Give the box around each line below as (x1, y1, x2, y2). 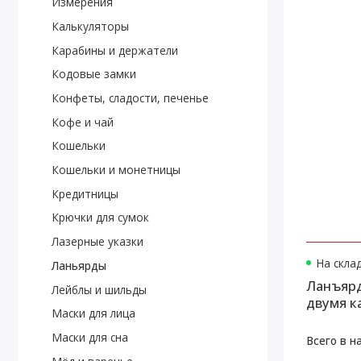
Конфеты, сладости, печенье (51, 90, 209, 106)
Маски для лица (51, 305, 135, 322)
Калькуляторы (51, 18, 129, 34)
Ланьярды (51, 257, 106, 273)
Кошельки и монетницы (51, 162, 180, 178)
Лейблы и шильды (51, 281, 147, 297)
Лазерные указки (51, 234, 143, 250)
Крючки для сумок (51, 210, 149, 226)
